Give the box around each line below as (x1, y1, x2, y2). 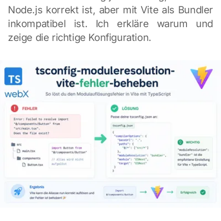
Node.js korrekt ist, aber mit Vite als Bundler (8, 4, 213, 16)
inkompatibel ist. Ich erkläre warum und (8, 18, 213, 30)
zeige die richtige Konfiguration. (8, 32, 151, 43)
